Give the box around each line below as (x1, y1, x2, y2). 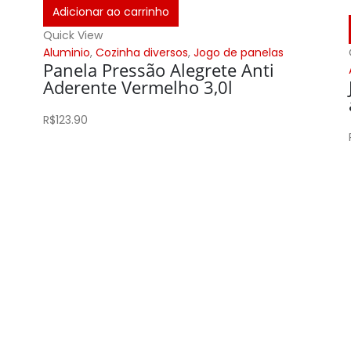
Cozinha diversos (96, 45, 189, 60)
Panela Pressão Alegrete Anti (43, 58, 275, 81)
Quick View (43, 27, 103, 43)
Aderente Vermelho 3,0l (43, 75, 233, 99)
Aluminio (43, 45, 91, 60)
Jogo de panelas (194, 45, 284, 60)
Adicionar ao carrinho (52, 4, 170, 20)
